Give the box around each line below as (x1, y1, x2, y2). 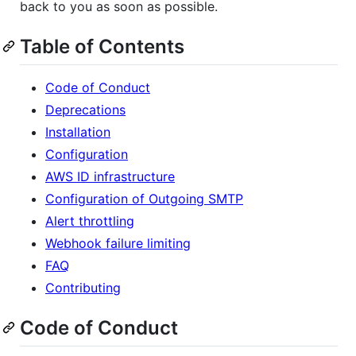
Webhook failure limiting (45, 234, 191, 251)
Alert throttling (45, 212, 134, 229)
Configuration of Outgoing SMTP (45, 190, 243, 207)
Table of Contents (20, 34, 184, 58)
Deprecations (45, 101, 126, 118)
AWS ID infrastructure (45, 168, 175, 184)
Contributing (45, 279, 121, 296)
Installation (45, 123, 110, 140)
